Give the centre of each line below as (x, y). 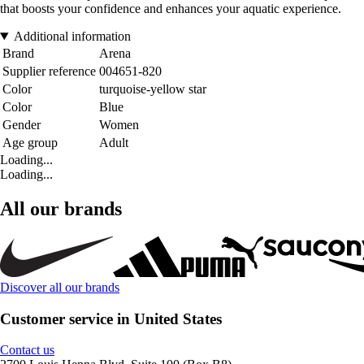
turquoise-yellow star (153, 89)
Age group (30, 143)
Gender (22, 125)
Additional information (72, 36)
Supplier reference (49, 71)
